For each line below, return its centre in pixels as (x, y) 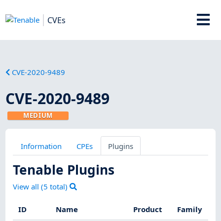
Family (190, 209)
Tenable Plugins (64, 169)
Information (41, 146)
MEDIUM (38, 115)
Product (148, 209)
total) (59, 187)
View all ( (28, 187)
